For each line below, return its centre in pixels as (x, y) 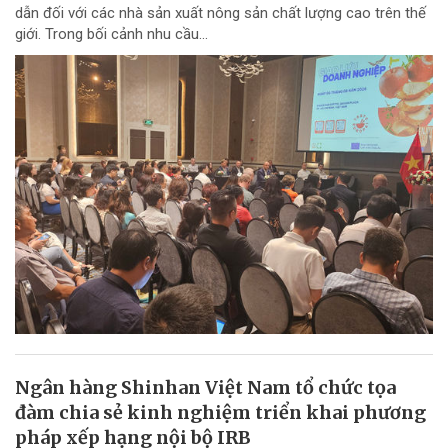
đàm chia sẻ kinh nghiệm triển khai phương (220, 412)
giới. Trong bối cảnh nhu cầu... (111, 34)
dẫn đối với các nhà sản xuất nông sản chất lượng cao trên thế (220, 13)
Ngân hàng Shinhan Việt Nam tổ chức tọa (205, 387)
